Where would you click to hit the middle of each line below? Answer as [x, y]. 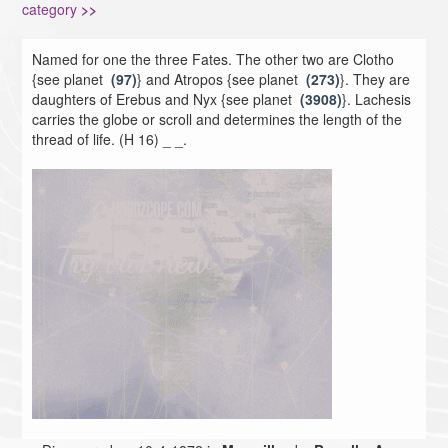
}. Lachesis [377, 99]
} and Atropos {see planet [222, 79]
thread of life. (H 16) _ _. [110, 139]
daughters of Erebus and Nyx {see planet [166, 99]
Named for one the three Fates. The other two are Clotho [213, 59]
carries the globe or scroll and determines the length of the [217, 119]
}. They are [375, 79]
